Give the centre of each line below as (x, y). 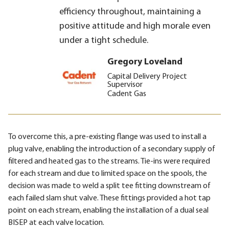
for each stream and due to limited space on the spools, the (108, 174)
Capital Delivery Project (147, 76)
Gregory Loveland (145, 62)
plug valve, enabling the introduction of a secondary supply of (112, 149)
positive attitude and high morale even (135, 26)
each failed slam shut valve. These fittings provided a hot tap (109, 198)
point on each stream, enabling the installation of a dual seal (108, 210)
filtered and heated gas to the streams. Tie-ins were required (109, 161)
